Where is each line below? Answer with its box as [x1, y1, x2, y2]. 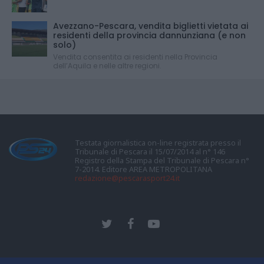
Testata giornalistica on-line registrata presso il [75, 137, 241, 148]
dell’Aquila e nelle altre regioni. [53, 60, 161, 71]
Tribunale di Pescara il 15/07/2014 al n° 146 [75, 146, 225, 157]
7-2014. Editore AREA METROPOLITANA [75, 163, 212, 174]
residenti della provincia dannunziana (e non [53, 29, 246, 41]
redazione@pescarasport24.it [75, 172, 180, 183]
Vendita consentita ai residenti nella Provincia [53, 51, 217, 62]
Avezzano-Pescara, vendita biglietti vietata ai [53, 19, 248, 32]
